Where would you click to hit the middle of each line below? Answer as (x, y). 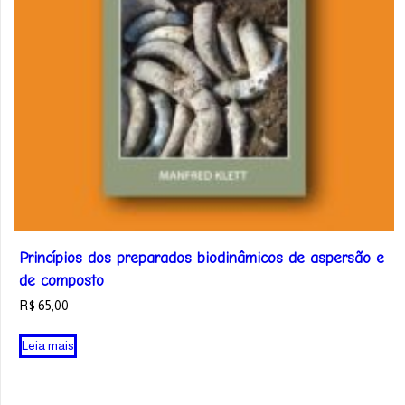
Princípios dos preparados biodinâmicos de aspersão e (202, 258)
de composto (61, 280)
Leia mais (48, 345)
